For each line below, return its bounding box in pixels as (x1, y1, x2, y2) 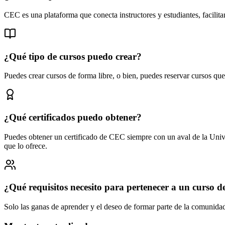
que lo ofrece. (4, 141, 47, 150)
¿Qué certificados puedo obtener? (4, 111, 142, 123)
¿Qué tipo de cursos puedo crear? (4, 51, 142, 62)
